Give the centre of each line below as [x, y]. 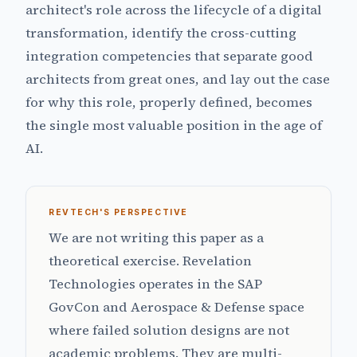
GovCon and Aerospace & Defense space [177, 308]
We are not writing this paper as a [156, 238]
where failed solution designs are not [169, 331]
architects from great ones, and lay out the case [178, 80]
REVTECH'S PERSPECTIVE [118, 213]
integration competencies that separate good [169, 57]
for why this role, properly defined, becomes [169, 103]
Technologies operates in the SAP [155, 284]
